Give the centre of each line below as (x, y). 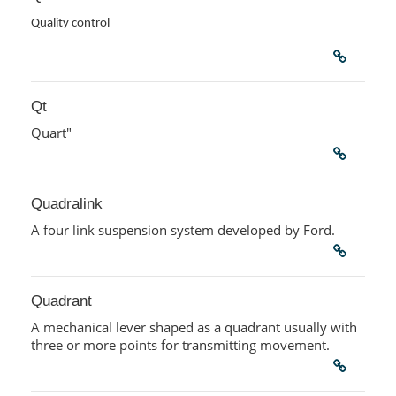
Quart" (51, 133)
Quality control (70, 24)
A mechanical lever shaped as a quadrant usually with (194, 327)
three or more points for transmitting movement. (180, 345)
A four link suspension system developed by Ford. (183, 230)
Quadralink (66, 204)
